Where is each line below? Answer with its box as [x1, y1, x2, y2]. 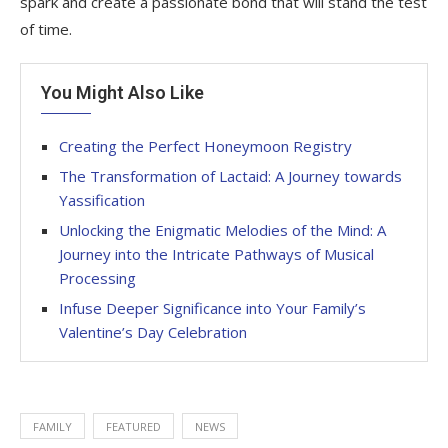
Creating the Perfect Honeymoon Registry [59, 135, 352, 156]
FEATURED [106, 418, 161, 434]
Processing [59, 267, 136, 288]
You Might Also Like [41, 81, 204, 103]
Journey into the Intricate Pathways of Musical [59, 243, 374, 264]
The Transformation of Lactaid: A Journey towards [59, 165, 402, 186]
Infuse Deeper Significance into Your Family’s [59, 297, 366, 318]
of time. [20, 18, 72, 39]
